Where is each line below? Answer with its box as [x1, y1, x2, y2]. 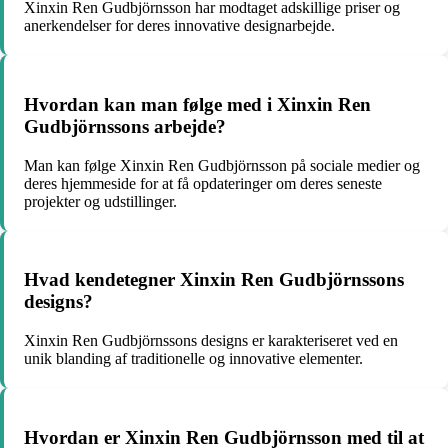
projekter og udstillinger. [24, 192, 177, 210]
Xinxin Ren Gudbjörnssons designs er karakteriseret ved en [24, 332, 398, 349]
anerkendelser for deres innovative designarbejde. [24, 17, 335, 35]
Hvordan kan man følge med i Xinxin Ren [24, 93, 371, 115]
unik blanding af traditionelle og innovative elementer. [24, 350, 363, 367]
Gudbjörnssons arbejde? [24, 115, 226, 137]
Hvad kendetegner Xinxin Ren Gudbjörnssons [24, 269, 404, 291]
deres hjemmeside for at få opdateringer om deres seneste [24, 174, 382, 192]
